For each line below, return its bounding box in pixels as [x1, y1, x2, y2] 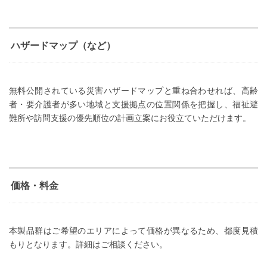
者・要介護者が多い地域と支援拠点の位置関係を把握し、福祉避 [9, 100, 258, 110]
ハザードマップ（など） [11, 41, 116, 51]
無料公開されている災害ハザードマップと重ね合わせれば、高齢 [9, 86, 258, 96]
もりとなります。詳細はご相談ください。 [9, 240, 167, 250]
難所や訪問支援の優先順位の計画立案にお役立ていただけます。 [9, 113, 251, 123]
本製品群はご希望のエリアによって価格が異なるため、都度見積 [9, 226, 258, 236]
